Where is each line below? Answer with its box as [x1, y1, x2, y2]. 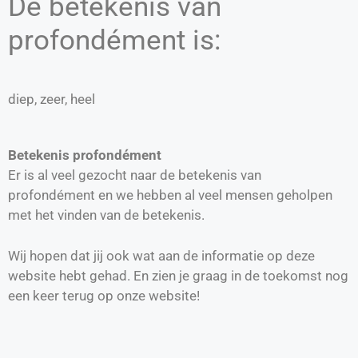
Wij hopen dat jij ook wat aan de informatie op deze [8, 247, 315, 264]
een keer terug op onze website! [8, 287, 200, 304]
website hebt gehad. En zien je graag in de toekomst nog [8, 267, 348, 284]
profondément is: [8, 23, 221, 57]
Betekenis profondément [8, 147, 161, 164]
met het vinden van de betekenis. [8, 207, 205, 224]
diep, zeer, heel [8, 90, 95, 107]
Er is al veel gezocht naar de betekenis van [8, 167, 261, 184]
